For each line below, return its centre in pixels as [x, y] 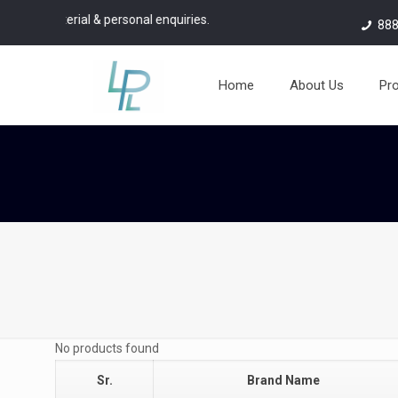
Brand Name [283, 380]
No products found [107, 348]
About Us [316, 85]
